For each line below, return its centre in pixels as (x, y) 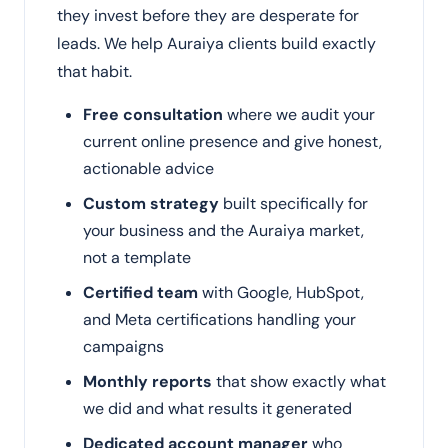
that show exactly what (299, 381)
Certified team (140, 292)
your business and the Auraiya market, (223, 230)
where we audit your (299, 114)
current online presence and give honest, (232, 141)
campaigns (123, 346)
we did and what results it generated (217, 408)
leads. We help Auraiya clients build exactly (216, 43)
